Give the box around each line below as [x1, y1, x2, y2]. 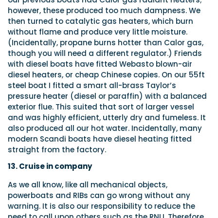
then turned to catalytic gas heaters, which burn [8, 16, 193, 27]
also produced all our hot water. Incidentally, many [8, 123, 202, 134]
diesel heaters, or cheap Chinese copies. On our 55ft [8, 70, 205, 80]
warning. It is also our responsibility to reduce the [8, 201, 195, 212]
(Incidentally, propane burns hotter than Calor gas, [8, 37, 203, 48]
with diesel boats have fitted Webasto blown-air [8, 59, 192, 70]
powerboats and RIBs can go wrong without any [8, 190, 190, 201]
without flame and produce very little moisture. [8, 27, 187, 37]
